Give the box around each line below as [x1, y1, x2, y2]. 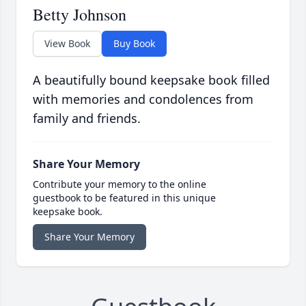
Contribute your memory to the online [33, 178, 206, 191]
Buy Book [113, 37, 155, 51]
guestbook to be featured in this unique [33, 191, 216, 205]
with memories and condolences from [33, 91, 253, 108]
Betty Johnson [33, 3, 126, 26]
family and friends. [33, 110, 141, 127]
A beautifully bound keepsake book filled [33, 72, 270, 89]
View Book [44, 37, 90, 51]
